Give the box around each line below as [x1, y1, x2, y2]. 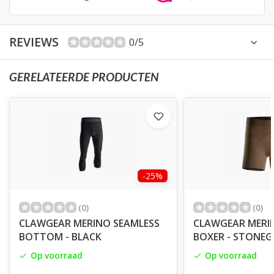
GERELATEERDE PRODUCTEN [9, 69, 158, 84]
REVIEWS [9, 33, 59, 50]
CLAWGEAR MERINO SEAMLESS [19, 216, 160, 230]
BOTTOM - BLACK [19, 229, 102, 243]
